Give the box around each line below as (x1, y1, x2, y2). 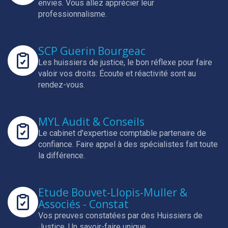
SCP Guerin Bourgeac (38, 44, 146, 58)
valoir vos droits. (38, 69, 99, 78)
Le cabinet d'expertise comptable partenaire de (38, 128, 206, 138)
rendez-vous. (38, 80, 85, 90)
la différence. (38, 151, 85, 160)
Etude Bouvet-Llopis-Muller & (38, 185, 187, 199)
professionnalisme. (38, 9, 107, 19)
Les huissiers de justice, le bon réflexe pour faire (38, 58, 212, 67)
